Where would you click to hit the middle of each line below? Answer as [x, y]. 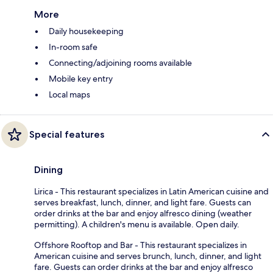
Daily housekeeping [86, 31]
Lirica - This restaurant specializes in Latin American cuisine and [151, 191]
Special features [67, 134]
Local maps [69, 94]
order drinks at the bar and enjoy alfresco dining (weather [143, 213]
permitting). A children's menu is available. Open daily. [137, 224]
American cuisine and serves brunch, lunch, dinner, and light [148, 256]
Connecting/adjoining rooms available [120, 62]
